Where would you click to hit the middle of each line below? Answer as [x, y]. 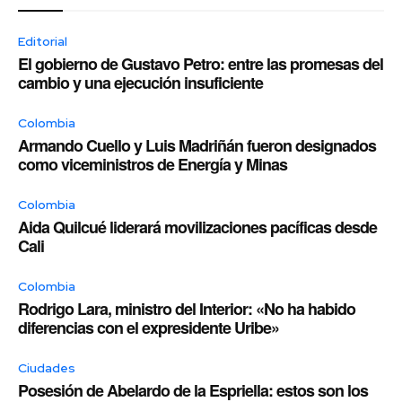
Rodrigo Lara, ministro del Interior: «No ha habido [187, 308]
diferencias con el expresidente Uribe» [149, 327]
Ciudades [47, 367]
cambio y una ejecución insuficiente [140, 82]
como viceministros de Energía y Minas [153, 164]
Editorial [43, 41]
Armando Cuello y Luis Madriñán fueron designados [197, 145]
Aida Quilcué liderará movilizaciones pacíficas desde [197, 227]
